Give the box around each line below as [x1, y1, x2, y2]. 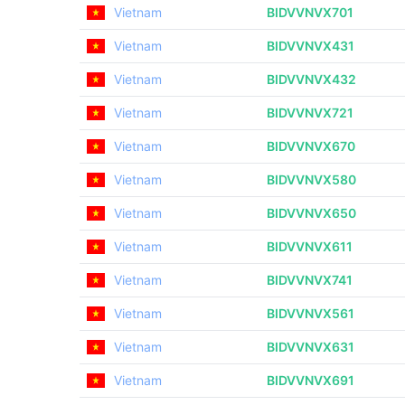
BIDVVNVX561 [267, 306, 354, 321]
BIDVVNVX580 [267, 172, 356, 187]
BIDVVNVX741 [267, 272, 353, 287]
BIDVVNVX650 [267, 205, 356, 221]
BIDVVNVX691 [267, 372, 354, 388]
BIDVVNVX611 [267, 239, 353, 254]
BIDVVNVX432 [267, 71, 356, 87]
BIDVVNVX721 [267, 105, 353, 120]
